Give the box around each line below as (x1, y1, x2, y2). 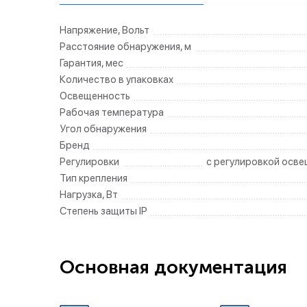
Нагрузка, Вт (60, 188, 118, 201)
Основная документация (60, 256, 287, 278)
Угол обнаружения (60, 123, 147, 135)
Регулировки (60, 156, 119, 168)
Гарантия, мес (60, 57, 123, 69)
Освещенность (60, 90, 130, 102)
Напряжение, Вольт (60, 24, 149, 36)
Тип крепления (60, 172, 127, 184)
